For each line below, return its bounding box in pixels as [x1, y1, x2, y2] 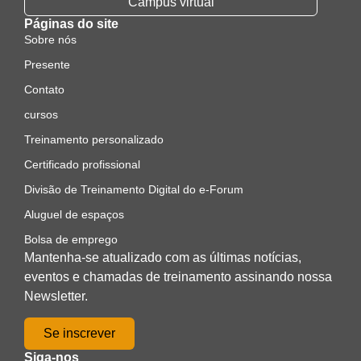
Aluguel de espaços [24, 207, 124, 221]
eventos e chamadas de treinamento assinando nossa [24, 269, 332, 284]
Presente [24, 57, 70, 71]
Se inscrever [44, 326, 115, 341]
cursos [24, 107, 58, 121]
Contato [24, 82, 64, 96]
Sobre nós [24, 32, 77, 46]
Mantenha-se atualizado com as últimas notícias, [24, 250, 301, 264]
